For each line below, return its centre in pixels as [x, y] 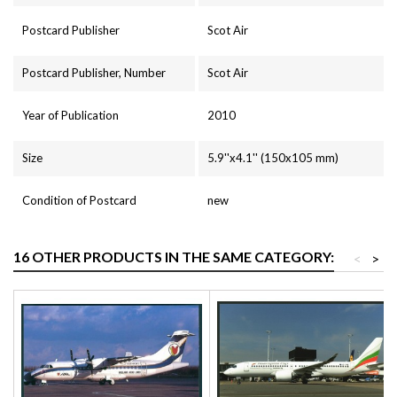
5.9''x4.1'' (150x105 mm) [272, 157]
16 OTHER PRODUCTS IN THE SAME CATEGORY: [174, 256]
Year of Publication [70, 115]
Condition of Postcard [79, 200]
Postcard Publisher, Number [94, 72]
